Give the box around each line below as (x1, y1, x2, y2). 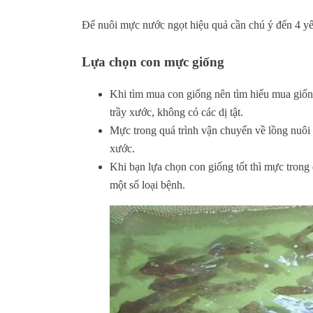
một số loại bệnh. (110, 179, 185, 191)
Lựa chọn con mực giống (82, 54, 224, 69)
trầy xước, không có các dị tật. (110, 106, 243, 119)
